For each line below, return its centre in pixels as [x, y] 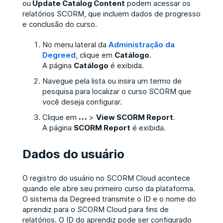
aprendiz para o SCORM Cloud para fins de [95, 209]
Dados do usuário [73, 154]
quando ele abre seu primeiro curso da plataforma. [109, 188]
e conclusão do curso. [59, 24]
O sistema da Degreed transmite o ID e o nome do [109, 199]
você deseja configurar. [82, 102]
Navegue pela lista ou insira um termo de [112, 81]
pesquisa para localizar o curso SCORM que [116, 91]
